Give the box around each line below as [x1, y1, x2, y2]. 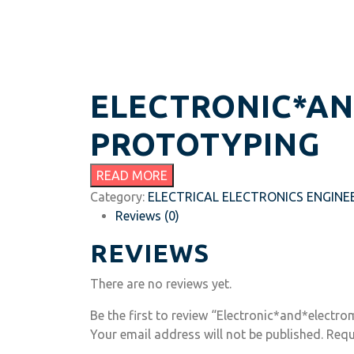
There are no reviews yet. [90, 277, 232, 291]
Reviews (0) [115, 209, 179, 223]
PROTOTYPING [90, 126, 321, 162]
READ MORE [96, 168, 168, 183]
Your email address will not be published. [90, 327, 323, 341]
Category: [90, 190, 148, 204]
